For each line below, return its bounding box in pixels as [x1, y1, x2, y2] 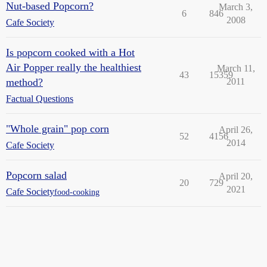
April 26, [219, 125, 253, 135]
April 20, [219, 171, 253, 181]
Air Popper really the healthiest [6, 61, 141, 73]
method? [6, 76, 43, 88]
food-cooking [54, 187, 100, 197]
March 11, [216, 63, 255, 73]
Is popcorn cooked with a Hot [6, 46, 135, 58]
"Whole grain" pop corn [6, 123, 109, 135]
